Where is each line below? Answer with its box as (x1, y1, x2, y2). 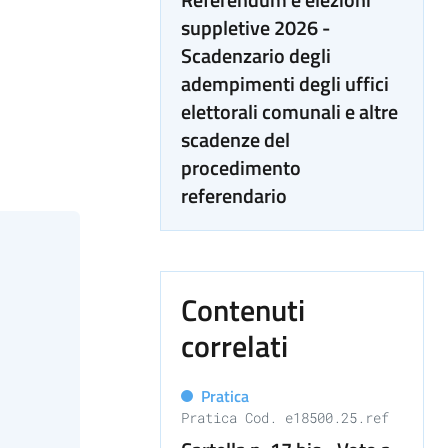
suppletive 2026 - (181, 12, 330, 43)
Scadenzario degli (181, 40, 331, 71)
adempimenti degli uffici (181, 68, 389, 99)
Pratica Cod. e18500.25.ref (181, 408, 389, 427)
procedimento (181, 152, 301, 183)
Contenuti (181, 287, 305, 333)
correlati (181, 323, 288, 369)
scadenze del (181, 124, 290, 155)
